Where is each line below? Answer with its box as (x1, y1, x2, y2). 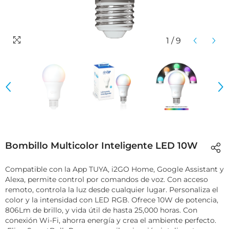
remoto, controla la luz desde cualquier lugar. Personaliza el (5, 185, 218, 194)
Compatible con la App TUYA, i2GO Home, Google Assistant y (5, 165, 224, 174)
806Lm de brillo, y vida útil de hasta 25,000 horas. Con (5, 205, 197, 215)
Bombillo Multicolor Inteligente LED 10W (5, 140, 198, 151)
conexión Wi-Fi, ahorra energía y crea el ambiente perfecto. (5, 216, 216, 225)
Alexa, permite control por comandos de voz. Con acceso (5, 175, 208, 184)
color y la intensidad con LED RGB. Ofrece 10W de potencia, (5, 195, 218, 204)
